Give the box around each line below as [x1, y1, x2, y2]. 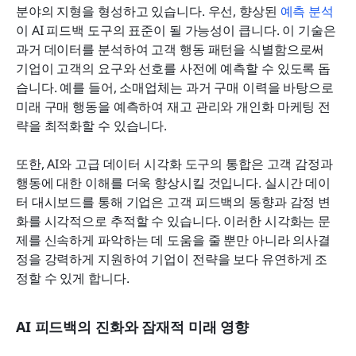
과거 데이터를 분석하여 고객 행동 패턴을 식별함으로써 [16, 40, 325, 58]
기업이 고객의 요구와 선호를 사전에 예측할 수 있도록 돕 [16, 59, 331, 77]
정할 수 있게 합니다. [16, 269, 130, 287]
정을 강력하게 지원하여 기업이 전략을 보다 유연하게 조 [16, 250, 328, 268]
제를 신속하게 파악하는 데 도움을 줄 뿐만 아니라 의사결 [16, 230, 331, 249]
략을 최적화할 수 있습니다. [16, 116, 170, 134]
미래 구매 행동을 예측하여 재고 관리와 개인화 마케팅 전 [16, 97, 331, 115]
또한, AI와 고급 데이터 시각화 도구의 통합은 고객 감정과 [16, 154, 333, 172]
